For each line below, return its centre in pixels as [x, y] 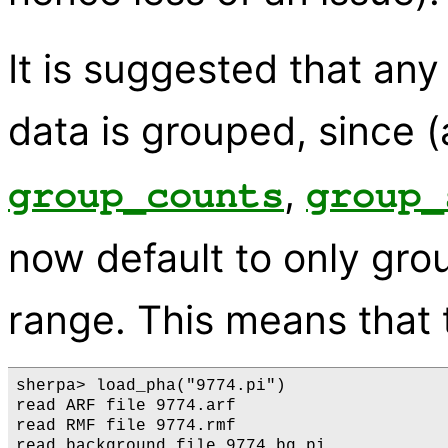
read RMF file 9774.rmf [126, 426]
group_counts [146, 196]
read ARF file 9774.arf [126, 406]
